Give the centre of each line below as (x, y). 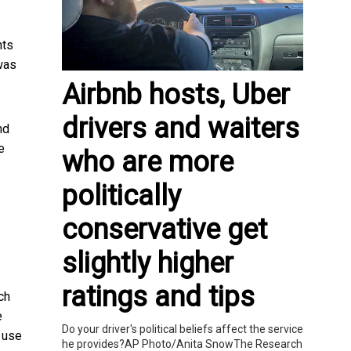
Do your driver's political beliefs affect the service (183, 329)
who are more (148, 163)
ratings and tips (158, 297)
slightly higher (148, 264)
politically (121, 196)
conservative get (165, 230)
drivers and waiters (181, 129)
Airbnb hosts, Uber (176, 95)
